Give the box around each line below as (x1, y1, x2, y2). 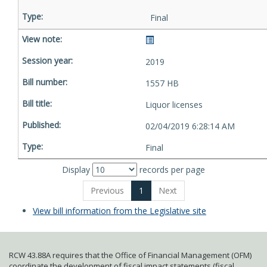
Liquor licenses (145, 99, 203, 110)
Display (62, 164, 92, 175)
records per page (137, 164, 205, 175)
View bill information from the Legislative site (33, 205, 206, 216)
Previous (90, 185, 124, 196)
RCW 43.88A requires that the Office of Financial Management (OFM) (9, 250, 252, 260)
